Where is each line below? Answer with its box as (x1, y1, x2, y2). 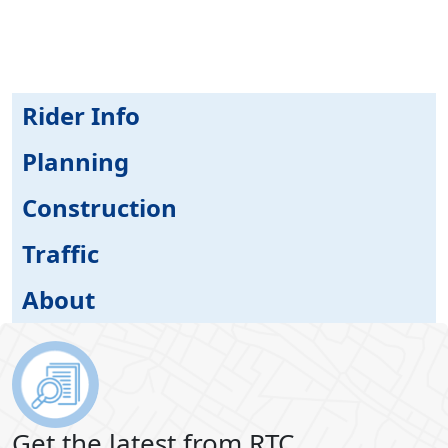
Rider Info (22, 98, 140, 132)
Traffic (22, 236, 99, 270)
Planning (22, 144, 129, 178)
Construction (22, 190, 177, 224)
